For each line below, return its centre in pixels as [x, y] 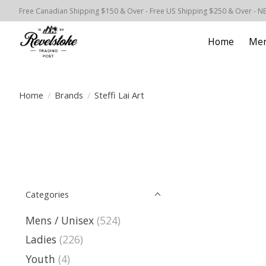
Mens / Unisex [60, 220]
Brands [69, 95]
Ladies [41, 240]
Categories [47, 194]
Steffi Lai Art [119, 95]
